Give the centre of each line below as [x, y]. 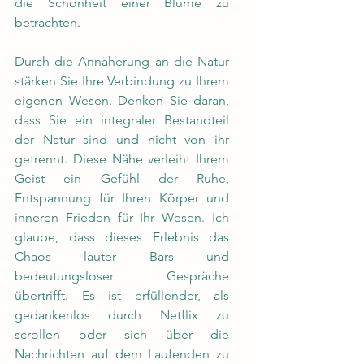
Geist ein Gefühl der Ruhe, [122, 178]
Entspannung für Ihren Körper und [122, 198]
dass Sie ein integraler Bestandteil [122, 120]
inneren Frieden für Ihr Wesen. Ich [122, 217]
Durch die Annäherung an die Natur [122, 61]
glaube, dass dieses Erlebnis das [122, 237]
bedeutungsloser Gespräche [122, 276]
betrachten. [48, 22]
